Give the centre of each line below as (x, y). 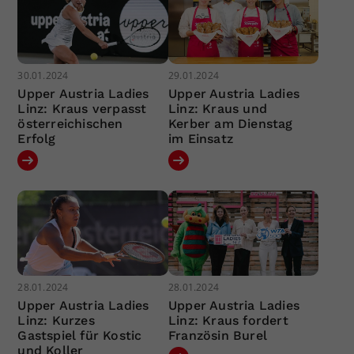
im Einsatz (200, 139)
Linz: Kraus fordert (228, 320)
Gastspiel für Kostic (80, 335)
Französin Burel (217, 335)
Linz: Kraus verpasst (82, 109)
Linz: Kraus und (217, 109)
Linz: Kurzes (56, 320)
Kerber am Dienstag (230, 124)
